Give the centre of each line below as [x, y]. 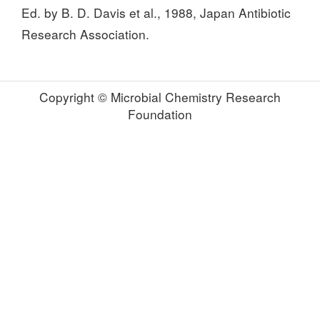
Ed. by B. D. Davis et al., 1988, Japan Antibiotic [156, 12]
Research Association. [85, 34]
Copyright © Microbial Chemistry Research [160, 97]
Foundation [160, 114]
